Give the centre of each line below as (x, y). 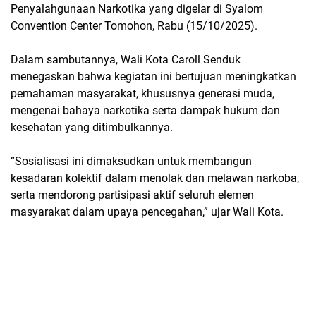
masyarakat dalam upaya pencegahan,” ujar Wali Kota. (147, 212)
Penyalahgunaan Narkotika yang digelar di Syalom (137, 9)
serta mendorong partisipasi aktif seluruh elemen (132, 195)
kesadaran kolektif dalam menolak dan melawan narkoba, (155, 178)
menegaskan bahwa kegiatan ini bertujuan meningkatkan (153, 77)
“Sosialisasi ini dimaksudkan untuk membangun (131, 161)
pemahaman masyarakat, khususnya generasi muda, (142, 93)
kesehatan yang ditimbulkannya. (92, 127)
